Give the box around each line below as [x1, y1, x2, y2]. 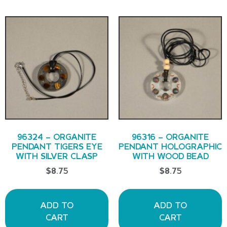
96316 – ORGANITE [132, 132, 209, 142]
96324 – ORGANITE [17, 132, 96, 142]
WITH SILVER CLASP [16, 151, 98, 161]
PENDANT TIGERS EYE [11, 141, 102, 152]
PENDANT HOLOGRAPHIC [119, 141, 222, 152]
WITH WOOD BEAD [132, 151, 209, 161]
